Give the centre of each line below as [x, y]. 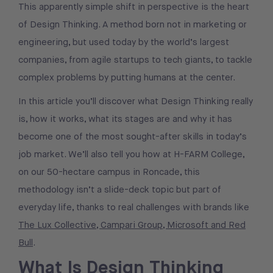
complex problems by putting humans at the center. [127, 78]
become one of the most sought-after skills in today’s [133, 137]
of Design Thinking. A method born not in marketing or [133, 25]
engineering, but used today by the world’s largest [124, 42]
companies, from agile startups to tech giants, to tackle [135, 60]
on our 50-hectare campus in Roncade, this [109, 172]
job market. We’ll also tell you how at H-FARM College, [131, 154]
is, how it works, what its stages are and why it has [125, 119]
